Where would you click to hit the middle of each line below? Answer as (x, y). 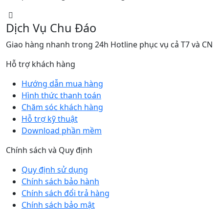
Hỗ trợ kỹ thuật (50, 119)
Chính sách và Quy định (49, 150)
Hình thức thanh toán (61, 95)
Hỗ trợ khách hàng (41, 64)
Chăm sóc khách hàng (62, 107)
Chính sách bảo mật (58, 205)
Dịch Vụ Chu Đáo (51, 28)
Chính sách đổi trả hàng (66, 193)
